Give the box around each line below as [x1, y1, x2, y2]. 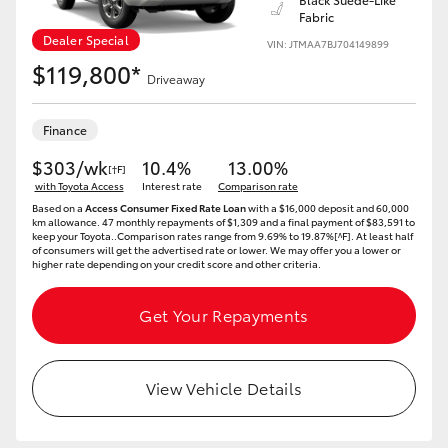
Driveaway [147, 70, 205, 87]
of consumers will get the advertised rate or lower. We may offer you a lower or [32, 242, 401, 257]
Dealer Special [43, 31, 129, 48]
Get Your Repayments [139, 303, 309, 326]
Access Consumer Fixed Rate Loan [85, 200, 246, 215]
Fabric [299, 8, 334, 25]
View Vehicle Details [145, 376, 303, 399]
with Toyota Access [34, 178, 124, 193]
